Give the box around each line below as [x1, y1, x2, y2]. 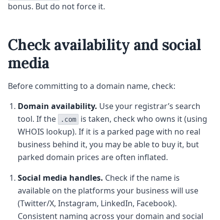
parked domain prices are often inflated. [18, 152, 168, 163]
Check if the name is [103, 172, 180, 184]
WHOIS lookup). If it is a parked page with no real [18, 126, 200, 137]
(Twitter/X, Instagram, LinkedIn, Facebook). [18, 198, 177, 209]
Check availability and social [8, 35, 201, 55]
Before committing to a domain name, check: [8, 81, 175, 92]
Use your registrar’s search [97, 101, 200, 112]
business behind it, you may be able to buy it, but [18, 139, 199, 150]
